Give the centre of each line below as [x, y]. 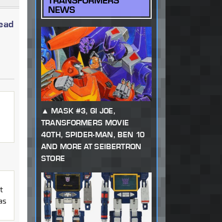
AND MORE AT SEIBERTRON [91, 147]
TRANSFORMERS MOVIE [85, 123]
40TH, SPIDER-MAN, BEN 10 [93, 135]
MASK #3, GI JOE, [83, 111]
